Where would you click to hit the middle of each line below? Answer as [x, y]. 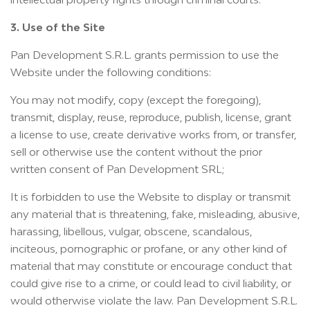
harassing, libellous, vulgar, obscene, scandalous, [131, 231]
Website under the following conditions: [111, 72]
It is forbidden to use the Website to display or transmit [151, 197]
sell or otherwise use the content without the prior [136, 152]
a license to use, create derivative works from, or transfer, [153, 134]
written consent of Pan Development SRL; [117, 169]
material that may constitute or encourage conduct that [151, 266]
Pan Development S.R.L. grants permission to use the [145, 55]
